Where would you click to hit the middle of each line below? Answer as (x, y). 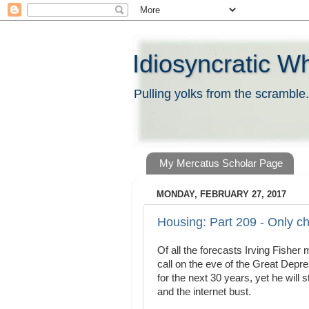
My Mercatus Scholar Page (221, 163)
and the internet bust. (204, 292)
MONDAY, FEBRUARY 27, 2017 (221, 195)
